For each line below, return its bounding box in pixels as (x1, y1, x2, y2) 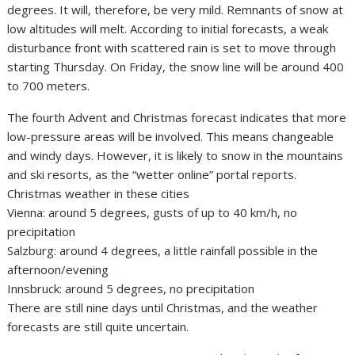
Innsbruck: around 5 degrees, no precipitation (7, 281, 255, 297)
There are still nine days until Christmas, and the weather (7, 300, 319, 316)
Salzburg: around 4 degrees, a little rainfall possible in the (7, 242, 319, 259)
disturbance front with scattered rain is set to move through (7, 40, 337, 56)
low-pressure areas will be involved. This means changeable (7, 128, 334, 145)
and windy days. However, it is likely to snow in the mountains (7, 147, 344, 164)
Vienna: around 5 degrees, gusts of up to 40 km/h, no (7, 204, 298, 221)
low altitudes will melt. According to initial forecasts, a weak (7, 21, 329, 37)
